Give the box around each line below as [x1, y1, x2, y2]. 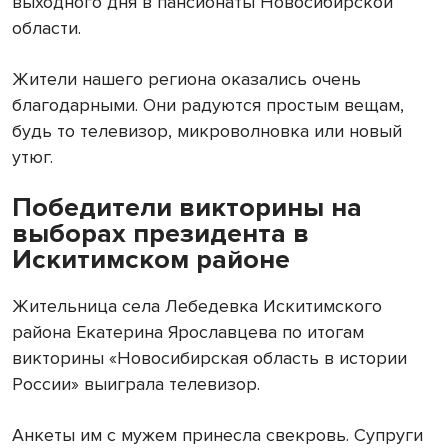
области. [12, 17, 81, 40]
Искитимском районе [12, 243, 297, 277]
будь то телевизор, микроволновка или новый [12, 120, 402, 143]
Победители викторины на [12, 191, 362, 225]
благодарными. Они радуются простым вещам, [12, 94, 404, 117]
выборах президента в [12, 217, 309, 251]
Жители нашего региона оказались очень [12, 68, 361, 91]
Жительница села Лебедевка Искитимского [12, 295, 382, 318]
